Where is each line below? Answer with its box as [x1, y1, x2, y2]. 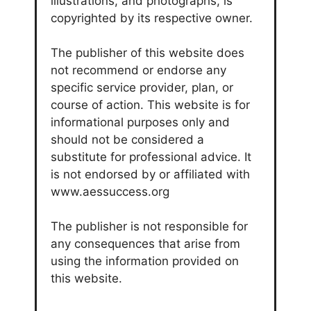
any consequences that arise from [51, 236, 240, 251]
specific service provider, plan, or [51, 80, 233, 94]
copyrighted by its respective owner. [51, 10, 253, 25]
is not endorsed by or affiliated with [51, 167, 250, 181]
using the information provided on [51, 253, 239, 268]
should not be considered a [51, 132, 204, 146]
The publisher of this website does [51, 45, 244, 60]
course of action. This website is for [51, 97, 250, 112]
